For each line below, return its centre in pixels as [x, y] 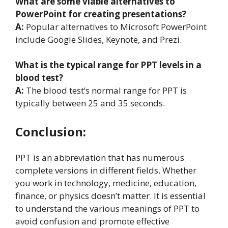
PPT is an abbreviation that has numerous [100, 157]
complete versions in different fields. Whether [106, 170]
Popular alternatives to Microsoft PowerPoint [115, 26]
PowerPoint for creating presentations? [101, 14]
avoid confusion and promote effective [92, 221]
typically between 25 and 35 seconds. [90, 103]
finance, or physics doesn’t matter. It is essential [110, 195]
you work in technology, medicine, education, [106, 183]
